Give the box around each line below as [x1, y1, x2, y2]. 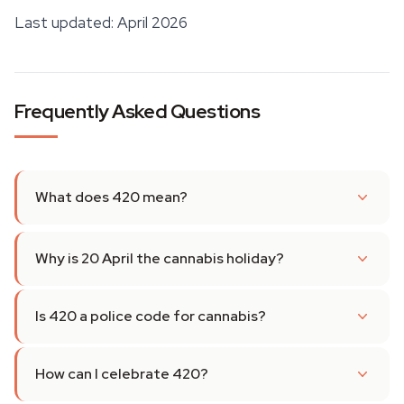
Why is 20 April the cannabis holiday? [35, 249, 284, 268]
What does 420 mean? [35, 188, 188, 207]
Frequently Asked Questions [14, 98, 260, 124]
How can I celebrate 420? [35, 364, 208, 383]
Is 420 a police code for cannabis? [35, 307, 266, 326]
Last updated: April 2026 [14, 13, 188, 32]
